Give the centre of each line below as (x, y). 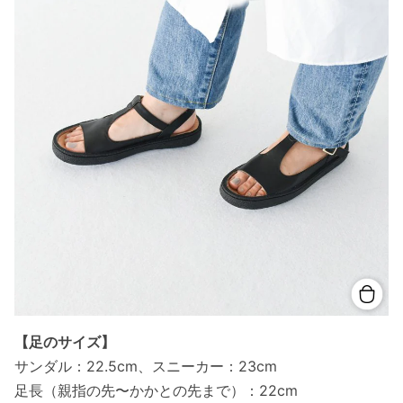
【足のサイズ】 (65, 341)
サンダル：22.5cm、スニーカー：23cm (146, 366)
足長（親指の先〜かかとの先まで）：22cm (156, 390)
